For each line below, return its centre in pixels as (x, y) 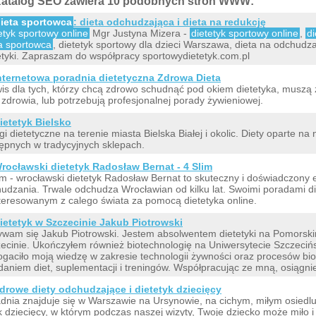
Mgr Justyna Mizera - (140, 33)
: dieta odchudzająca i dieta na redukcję (170, 22)
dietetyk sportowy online (245, 33)
